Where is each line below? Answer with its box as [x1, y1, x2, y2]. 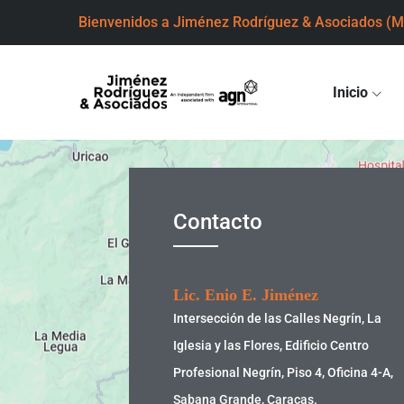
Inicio [333, 84, 368, 101]
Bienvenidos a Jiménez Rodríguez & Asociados [78, 14, 386, 31]
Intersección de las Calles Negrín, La [173, 311, 381, 326]
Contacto [173, 209, 262, 234]
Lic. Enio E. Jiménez [173, 286, 318, 304]
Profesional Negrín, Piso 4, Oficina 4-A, [173, 365, 393, 380]
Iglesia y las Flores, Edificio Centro [173, 338, 369, 353]
